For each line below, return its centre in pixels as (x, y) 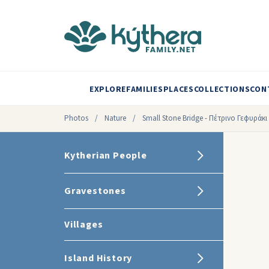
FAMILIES (144, 89)
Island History (98, 258)
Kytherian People (106, 156)
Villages (84, 225)
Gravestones (95, 191)
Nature (115, 118)
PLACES (178, 89)
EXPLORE (108, 89)
